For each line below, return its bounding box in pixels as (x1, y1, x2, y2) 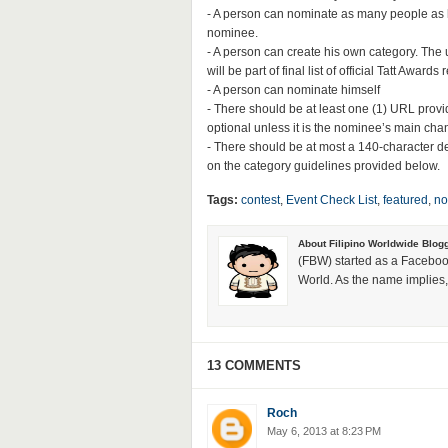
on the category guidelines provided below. (206, 159, 440, 173)
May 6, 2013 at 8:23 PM (266, 425, 381, 437)
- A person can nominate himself (206, 83, 380, 97)
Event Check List (285, 193, 377, 207)
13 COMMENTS (206, 358, 301, 373)
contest (240, 193, 280, 207)
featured (382, 193, 428, 207)
